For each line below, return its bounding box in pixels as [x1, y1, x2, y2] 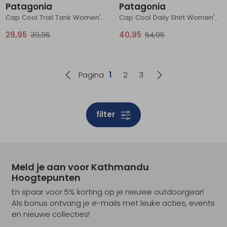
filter [96, 109, 117, 120]
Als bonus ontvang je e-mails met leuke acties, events [11, 197, 215, 208]
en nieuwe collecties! [11, 208, 90, 219]
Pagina [78, 69, 104, 80]
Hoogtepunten [11, 171, 81, 184]
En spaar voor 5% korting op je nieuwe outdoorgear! [11, 186, 204, 197]
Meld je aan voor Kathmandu [11, 160, 149, 173]
